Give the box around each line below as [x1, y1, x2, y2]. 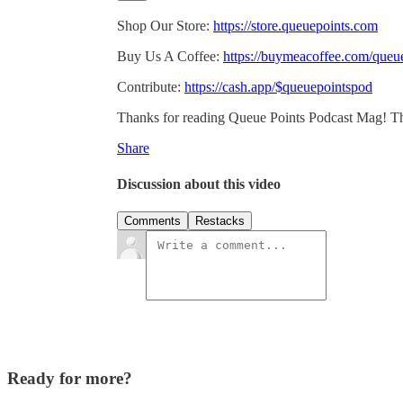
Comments [124, 213, 181, 228]
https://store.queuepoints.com [213, 18, 378, 34]
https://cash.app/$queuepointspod [184, 79, 372, 95]
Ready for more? [7, 368, 132, 388]
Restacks [195, 213, 245, 228]
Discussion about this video [117, 175, 281, 192]
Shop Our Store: [117, 18, 213, 34]
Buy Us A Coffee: [117, 49, 223, 65]
